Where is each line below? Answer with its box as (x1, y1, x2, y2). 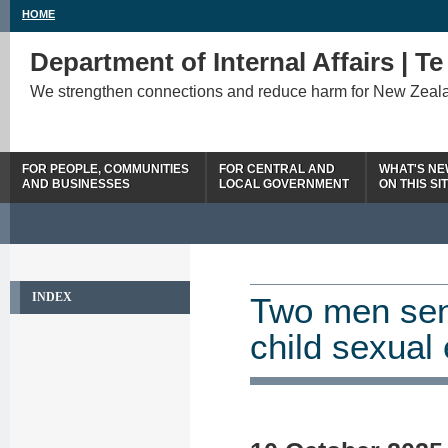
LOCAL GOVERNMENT (219, 177, 349, 191)
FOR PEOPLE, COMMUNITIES (22, 162, 189, 176)
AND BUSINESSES (22, 177, 130, 191)
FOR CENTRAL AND (219, 162, 335, 176)
